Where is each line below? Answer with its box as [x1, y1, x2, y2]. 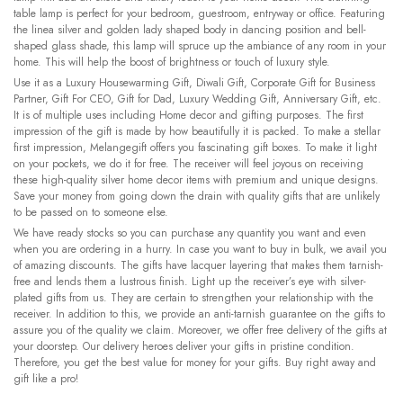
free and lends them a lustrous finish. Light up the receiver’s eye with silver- [13, 273, 366, 291]
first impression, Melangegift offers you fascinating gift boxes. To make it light [13, 139, 377, 157]
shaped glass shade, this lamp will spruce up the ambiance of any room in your [13, 38, 386, 55]
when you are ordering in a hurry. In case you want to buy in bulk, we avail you [13, 241, 387, 258]
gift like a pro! [13, 371, 78, 388]
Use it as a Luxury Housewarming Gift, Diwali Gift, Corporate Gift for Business [13, 75, 375, 92]
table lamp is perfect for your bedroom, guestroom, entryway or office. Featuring [13, 5, 385, 22]
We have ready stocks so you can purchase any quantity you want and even [13, 225, 366, 242]
